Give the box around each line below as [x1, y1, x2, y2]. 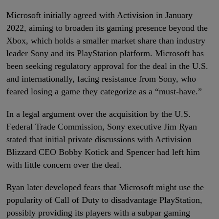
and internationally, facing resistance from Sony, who [6, 74, 197, 84]
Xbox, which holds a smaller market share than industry [6, 36, 206, 46]
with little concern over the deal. [6, 160, 122, 170]
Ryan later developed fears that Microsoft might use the [6, 182, 204, 193]
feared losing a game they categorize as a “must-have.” [6, 87, 202, 97]
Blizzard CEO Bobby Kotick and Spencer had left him [6, 147, 200, 157]
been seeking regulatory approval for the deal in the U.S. [6, 61, 209, 71]
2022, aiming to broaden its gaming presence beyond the [6, 23, 208, 33]
